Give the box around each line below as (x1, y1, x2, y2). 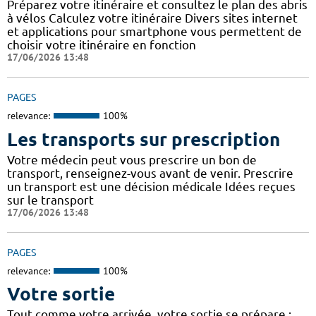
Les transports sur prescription (7, 128, 280, 150)
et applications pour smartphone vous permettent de (7, 25, 302, 39)
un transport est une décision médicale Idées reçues (7, 179, 296, 193)
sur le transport (7, 193, 94, 207)
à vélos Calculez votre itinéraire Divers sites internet (7, 11, 298, 25)
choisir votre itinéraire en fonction (7, 38, 196, 52)
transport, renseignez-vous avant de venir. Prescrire (7, 166, 293, 180)
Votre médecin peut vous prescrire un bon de (7, 152, 257, 166)
